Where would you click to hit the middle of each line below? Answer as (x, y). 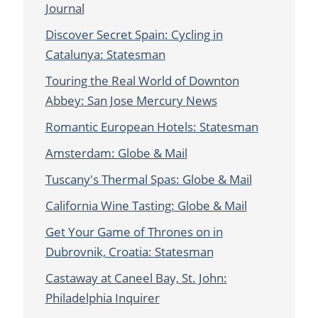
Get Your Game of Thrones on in (134, 232)
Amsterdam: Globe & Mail (116, 153)
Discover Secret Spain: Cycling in (134, 35)
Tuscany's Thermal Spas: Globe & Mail (148, 180)
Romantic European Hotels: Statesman (152, 127)
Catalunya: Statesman (105, 55)
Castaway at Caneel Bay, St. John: (136, 278)
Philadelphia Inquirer (102, 298)
